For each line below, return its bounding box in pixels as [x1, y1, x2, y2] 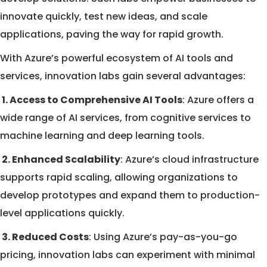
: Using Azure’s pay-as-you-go [89, 230, 237, 244]
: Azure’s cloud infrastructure [120, 153, 259, 167]
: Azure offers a [182, 93, 254, 107]
